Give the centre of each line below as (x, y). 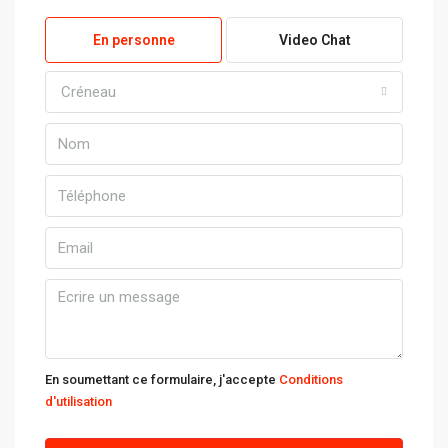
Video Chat (314, 40)
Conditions (311, 379)
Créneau (88, 92)
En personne (133, 40)
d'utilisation (78, 401)
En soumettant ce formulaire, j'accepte (162, 379)
